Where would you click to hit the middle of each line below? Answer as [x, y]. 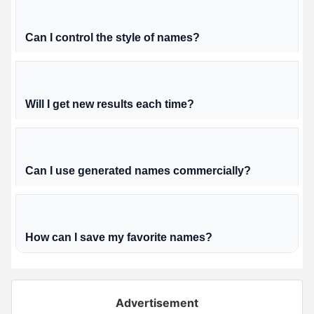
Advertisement [157, 302]
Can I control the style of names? [112, 37]
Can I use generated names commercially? [138, 170]
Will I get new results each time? [110, 104]
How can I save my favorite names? [119, 237]
